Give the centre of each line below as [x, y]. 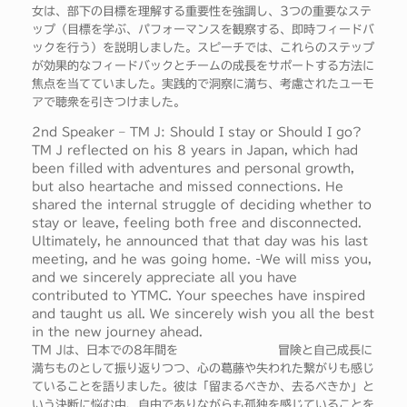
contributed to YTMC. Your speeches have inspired [199, 296]
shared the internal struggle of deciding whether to [202, 205]
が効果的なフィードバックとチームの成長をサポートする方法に [203, 66]
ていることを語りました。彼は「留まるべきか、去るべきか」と [203, 387]
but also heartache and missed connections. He [188, 187]
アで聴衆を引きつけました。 [109, 103]
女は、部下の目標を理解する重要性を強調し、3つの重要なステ [202, 12]
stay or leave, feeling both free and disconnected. [197, 223]
